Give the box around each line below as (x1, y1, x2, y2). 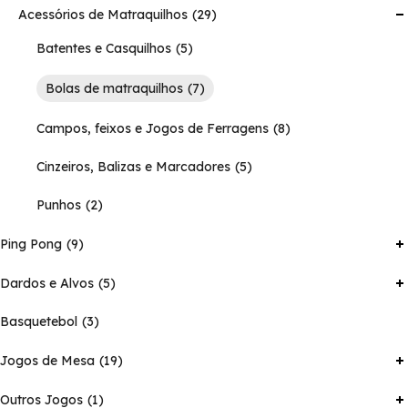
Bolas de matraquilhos (46, 80, 183, 97)
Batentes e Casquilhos (36, 40, 171, 57)
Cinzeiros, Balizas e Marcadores (36, 158, 230, 176)
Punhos (36, 197, 81, 214)
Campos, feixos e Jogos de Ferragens (36, 120, 269, 138)
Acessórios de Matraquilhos (18, 6, 188, 24)
